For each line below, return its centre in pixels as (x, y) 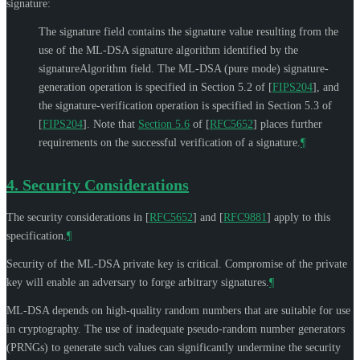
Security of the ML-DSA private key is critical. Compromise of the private (177, 264)
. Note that (112, 124)
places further (290, 124)
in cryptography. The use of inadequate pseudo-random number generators (176, 329)
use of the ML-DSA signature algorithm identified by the (168, 50)
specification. (37, 235)
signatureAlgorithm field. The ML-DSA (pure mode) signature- (184, 68)
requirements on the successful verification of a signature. (170, 142)
